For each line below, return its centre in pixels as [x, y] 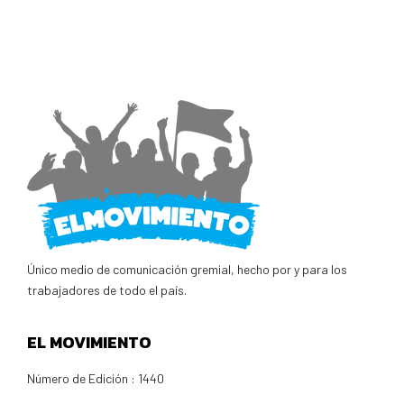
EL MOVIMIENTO [89, 342]
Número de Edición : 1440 [96, 378]
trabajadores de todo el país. [107, 289]
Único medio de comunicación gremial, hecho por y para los [187, 269]
